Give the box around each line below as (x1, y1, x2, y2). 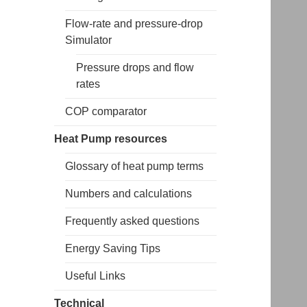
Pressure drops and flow (76, 62, 195, 74)
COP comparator (65, 106, 147, 118)
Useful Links (65, 270, 126, 282)
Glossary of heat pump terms (65, 160, 204, 173)
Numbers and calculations (65, 188, 193, 200)
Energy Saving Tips (65, 243, 161, 255)
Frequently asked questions (65, 215, 200, 228)
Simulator (65, 34, 112, 47)
